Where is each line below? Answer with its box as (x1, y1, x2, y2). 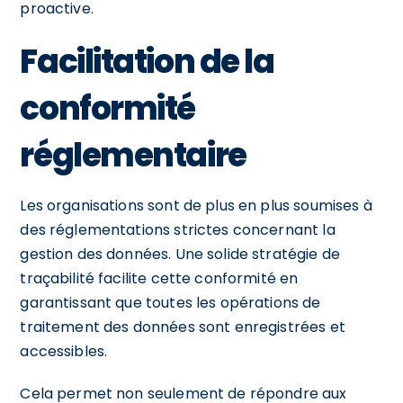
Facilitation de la (20, 38, 274, 85)
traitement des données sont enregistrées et (20, 316, 345, 337)
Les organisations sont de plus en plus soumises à (20, 194, 372, 216)
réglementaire (20, 131, 246, 178)
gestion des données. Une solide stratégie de (20, 243, 340, 264)
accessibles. (20, 340, 108, 362)
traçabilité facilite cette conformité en (20, 267, 299, 289)
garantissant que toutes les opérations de (20, 291, 321, 313)
